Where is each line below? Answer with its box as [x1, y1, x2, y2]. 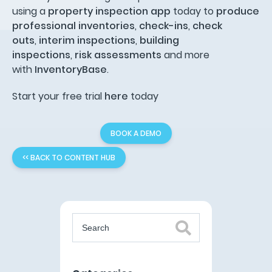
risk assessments [75, 47, 164, 62]
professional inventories [12, 18, 135, 33]
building [140, 33, 179, 47]
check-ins [139, 18, 188, 33]
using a [12, 4, 48, 18]
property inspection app [48, 4, 171, 18]
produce [216, 4, 259, 18]
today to [171, 4, 216, 18]
